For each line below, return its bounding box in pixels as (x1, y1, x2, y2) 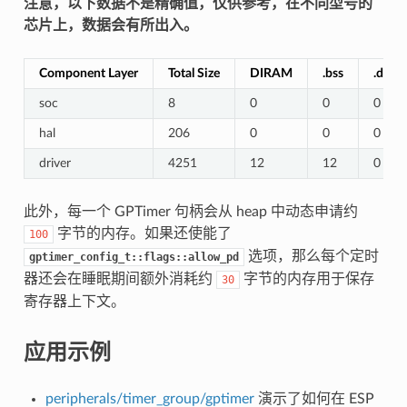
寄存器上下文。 (23, 294, 125, 310)
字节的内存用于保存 (239, 272, 374, 287)
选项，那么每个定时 (243, 249, 379, 264)
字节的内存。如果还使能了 (53, 226, 232, 242)
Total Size (167, 66, 220, 81)
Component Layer (38, 66, 138, 81)
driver (38, 156, 71, 171)
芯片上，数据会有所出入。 (23, 18, 198, 34)
